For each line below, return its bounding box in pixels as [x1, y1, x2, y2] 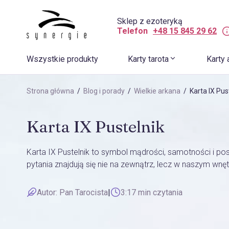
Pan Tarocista [59, 187, 108, 197]
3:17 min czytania [121, 187, 182, 197]
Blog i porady [83, 87, 125, 95]
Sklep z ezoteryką [117, 16, 182, 26]
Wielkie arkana [134, 87, 180, 95]
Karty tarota [127, 54, 169, 64]
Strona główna [27, 87, 74, 95]
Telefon [117, 26, 148, 36]
